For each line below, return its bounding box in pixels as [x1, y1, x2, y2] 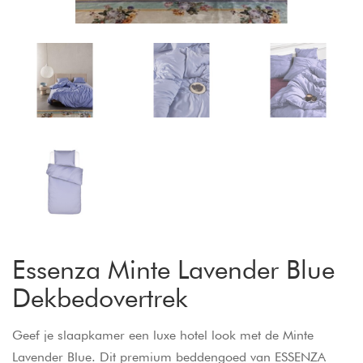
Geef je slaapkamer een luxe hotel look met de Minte [12, 327, 314, 343]
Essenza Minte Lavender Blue [12, 253, 335, 285]
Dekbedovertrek [12, 281, 188, 314]
